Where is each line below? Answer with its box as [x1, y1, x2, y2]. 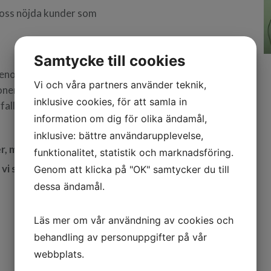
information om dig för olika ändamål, [34, 113, 207, 125]
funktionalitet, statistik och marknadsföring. [34, 146, 233, 158]
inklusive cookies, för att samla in [34, 96, 187, 108]
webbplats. [34, 248, 84, 260]
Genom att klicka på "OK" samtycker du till [34, 163, 229, 175]
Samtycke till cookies [34, 52, 185, 70]
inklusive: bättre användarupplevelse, [34, 129, 203, 142]
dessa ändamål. [34, 180, 105, 192]
